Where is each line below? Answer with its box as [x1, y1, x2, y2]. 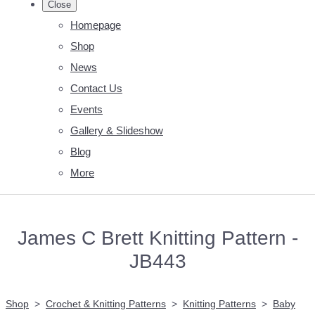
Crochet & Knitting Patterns [46, 297, 166, 309]
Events [70, 103, 103, 115]
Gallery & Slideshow [70, 124, 163, 136]
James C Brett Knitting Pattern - [17, 226, 298, 249]
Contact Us [70, 82, 122, 94]
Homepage [70, 18, 121, 31]
